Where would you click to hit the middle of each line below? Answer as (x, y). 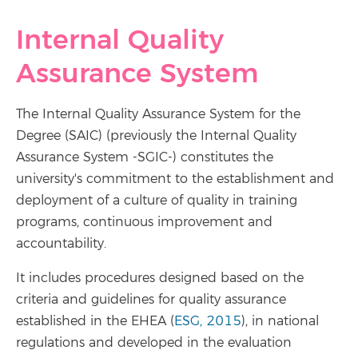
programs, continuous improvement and (144, 222)
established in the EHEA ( (95, 321)
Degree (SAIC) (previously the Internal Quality (156, 136)
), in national (280, 321)
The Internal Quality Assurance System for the (158, 114)
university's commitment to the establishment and (175, 179)
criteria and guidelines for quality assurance (151, 300)
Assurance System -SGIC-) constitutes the (145, 157)
